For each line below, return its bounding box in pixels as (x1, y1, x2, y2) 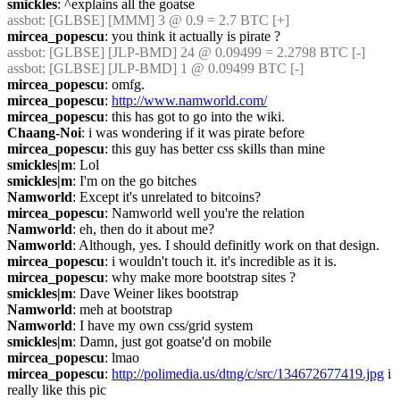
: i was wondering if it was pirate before (81, 125, 304, 140)
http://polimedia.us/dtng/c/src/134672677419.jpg (112, 366, 384, 381)
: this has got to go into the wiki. (104, 109, 285, 124)
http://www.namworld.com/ (112, 93, 267, 108)
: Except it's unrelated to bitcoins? (72, 189, 261, 204)
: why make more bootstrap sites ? (104, 270, 296, 285)
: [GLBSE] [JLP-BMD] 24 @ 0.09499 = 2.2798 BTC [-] (42, 45, 365, 60)
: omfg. (104, 77, 145, 92)
